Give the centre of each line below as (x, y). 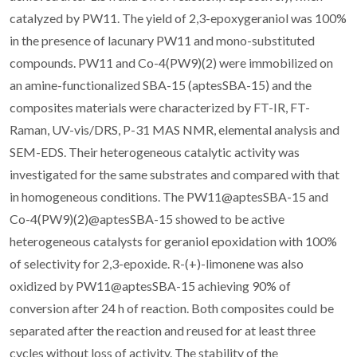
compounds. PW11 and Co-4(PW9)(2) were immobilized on (171, 62)
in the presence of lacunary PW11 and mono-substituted (162, 40)
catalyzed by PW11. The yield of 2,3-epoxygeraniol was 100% (178, 18)
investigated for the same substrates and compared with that (175, 174)
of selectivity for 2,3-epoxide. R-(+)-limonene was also (157, 263)
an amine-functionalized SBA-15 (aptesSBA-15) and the (161, 84)
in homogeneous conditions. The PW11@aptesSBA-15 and (169, 196)
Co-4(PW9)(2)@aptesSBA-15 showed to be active (147, 218)
